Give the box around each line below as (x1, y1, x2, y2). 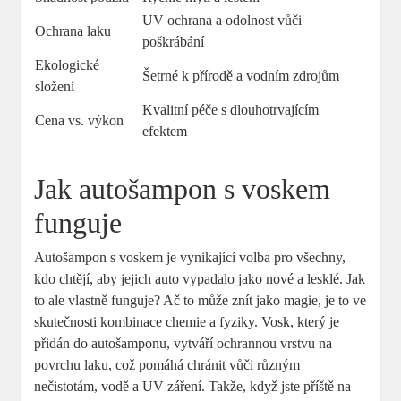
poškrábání (142, 33, 205, 49)
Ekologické (35, 56, 100, 73)
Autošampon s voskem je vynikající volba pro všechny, (34, 249, 346, 265)
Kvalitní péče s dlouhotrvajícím (142, 101, 320, 117)
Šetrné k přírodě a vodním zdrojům (142, 67, 340, 83)
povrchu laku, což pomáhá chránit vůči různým (34, 356, 301, 372)
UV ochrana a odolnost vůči (142, 12, 303, 28)
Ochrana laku (35, 22, 112, 38)
